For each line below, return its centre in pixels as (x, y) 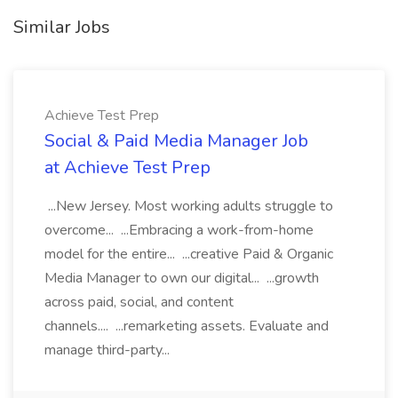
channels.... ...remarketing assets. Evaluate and (187, 326)
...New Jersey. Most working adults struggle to (189, 206)
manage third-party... (109, 350)
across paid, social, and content (139, 302)
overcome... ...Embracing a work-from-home (179, 230)
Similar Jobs (62, 27)
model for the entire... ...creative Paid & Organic (189, 254)
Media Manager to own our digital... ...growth (182, 278)
